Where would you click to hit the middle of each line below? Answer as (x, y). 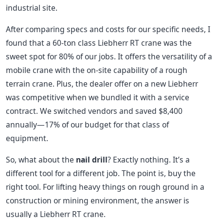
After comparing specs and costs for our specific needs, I (108, 29)
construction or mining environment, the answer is (98, 200)
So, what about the (41, 160)
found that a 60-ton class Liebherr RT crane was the (99, 43)
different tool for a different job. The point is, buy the (101, 173)
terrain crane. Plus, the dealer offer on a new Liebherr (102, 84)
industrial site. (32, 8)
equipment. (27, 138)
